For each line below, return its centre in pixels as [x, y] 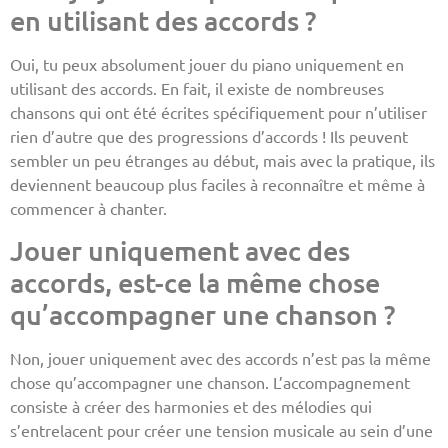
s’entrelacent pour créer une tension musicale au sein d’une [221, 429]
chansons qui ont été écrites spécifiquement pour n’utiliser [218, 111]
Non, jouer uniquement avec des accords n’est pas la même [220, 357]
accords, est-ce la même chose [195, 281]
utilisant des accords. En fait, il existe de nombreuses [197, 87]
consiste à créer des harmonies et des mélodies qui [191, 405]
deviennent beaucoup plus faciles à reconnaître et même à [217, 183]
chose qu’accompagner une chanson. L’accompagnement [210, 381]
